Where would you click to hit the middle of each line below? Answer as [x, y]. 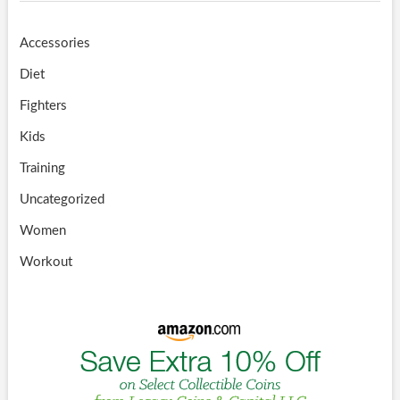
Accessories [54, 43]
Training [42, 168]
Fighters [43, 105]
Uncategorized [62, 199]
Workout [46, 262]
